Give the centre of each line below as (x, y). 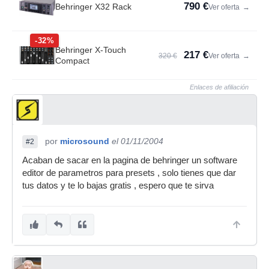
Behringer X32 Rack (93, 7)
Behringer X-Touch (91, 50)
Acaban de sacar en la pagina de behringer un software (130, 160)
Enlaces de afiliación (219, 87)
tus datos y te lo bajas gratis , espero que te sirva (118, 186)
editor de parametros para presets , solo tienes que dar (129, 173)
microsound (85, 141)
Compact (72, 61)
